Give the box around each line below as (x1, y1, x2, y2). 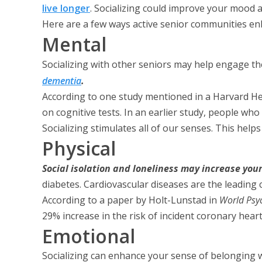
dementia (42, 74, 81, 87)
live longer (42, 2, 90, 15)
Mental (42, 32, 106, 57)
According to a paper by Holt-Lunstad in (42, 194, 217, 206)
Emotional (42, 223, 135, 249)
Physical (42, 136, 116, 161)
